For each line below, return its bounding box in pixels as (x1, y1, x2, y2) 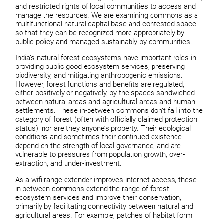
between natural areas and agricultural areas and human (15, 97, 196, 107)
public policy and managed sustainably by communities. (15, 37, 193, 46)
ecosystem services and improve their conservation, (15, 193, 182, 202)
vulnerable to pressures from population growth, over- (15, 150, 185, 159)
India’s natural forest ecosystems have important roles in (15, 53, 197, 63)
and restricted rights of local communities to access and (15, 1, 196, 11)
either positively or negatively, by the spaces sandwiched (15, 88, 195, 98)
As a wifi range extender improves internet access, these (15, 175, 197, 184)
